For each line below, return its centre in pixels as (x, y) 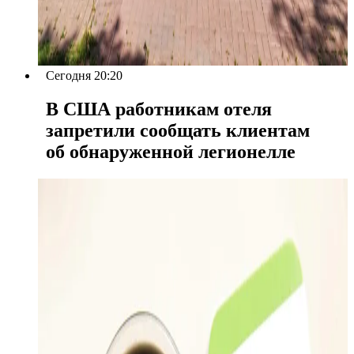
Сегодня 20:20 (84, 75)
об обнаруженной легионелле (171, 151)
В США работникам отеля (159, 109)
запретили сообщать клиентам (178, 130)
